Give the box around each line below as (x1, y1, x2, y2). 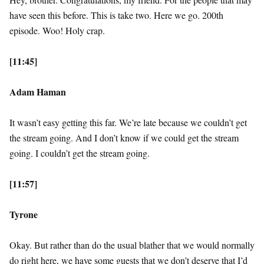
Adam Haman (9, 85, 66, 99)
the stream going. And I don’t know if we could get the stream (9, 131, 239, 144)
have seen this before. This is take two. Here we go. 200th (9, 9, 223, 22)
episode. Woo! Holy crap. (9, 24, 105, 37)
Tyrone (9, 207, 38, 222)
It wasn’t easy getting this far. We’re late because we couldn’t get (9, 116, 247, 129)
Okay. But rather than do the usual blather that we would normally (9, 239, 255, 252)
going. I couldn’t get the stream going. (9, 147, 150, 160)
